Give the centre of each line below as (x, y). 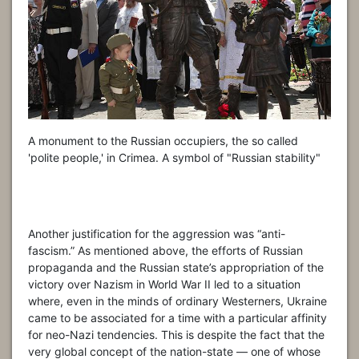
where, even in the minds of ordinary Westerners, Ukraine (177, 301)
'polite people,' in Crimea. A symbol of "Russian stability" (174, 157)
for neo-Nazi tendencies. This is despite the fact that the (176, 334)
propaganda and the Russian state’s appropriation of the (176, 267)
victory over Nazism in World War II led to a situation (164, 284)
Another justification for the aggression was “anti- (157, 233)
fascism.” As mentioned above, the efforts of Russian (165, 250)
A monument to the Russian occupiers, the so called (163, 140)
